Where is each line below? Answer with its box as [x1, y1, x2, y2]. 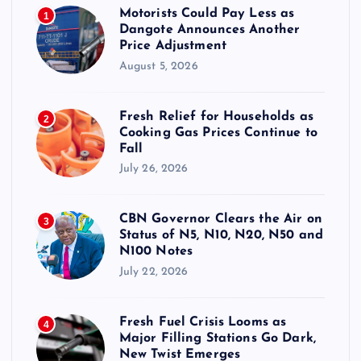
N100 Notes [118, 245, 193, 259]
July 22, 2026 [118, 265, 189, 278]
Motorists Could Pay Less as [118, 7, 295, 21]
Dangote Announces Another [118, 23, 301, 37]
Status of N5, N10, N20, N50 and [118, 229, 324, 243]
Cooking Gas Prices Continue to [118, 126, 317, 139]
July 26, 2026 [118, 163, 189, 176]
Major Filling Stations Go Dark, [118, 331, 317, 345]
